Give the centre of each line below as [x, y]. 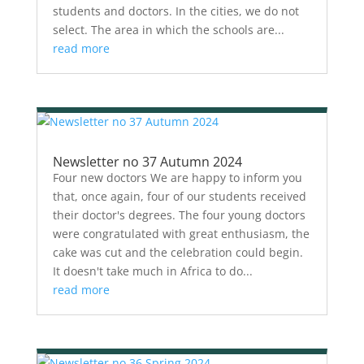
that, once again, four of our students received [179, 196]
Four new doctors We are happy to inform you [177, 177]
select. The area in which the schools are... [168, 29]
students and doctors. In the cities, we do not [175, 11]
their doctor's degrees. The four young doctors [179, 214]
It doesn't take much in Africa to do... [152, 271]
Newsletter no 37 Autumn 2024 [147, 161]
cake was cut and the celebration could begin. [178, 252]
